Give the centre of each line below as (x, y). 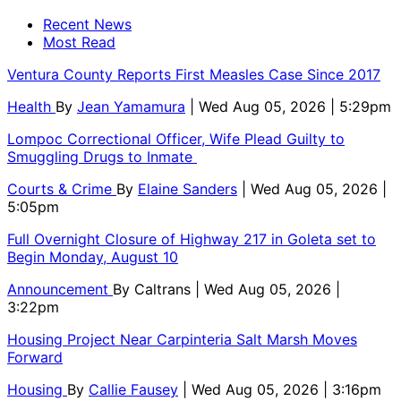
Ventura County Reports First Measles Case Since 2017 (194, 75)
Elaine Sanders (188, 189)
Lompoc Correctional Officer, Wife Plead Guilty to (176, 139)
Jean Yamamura (131, 107)
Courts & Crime (62, 189)
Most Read (79, 43)
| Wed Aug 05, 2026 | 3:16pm (282, 390)
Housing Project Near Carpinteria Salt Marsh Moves (182, 340)
